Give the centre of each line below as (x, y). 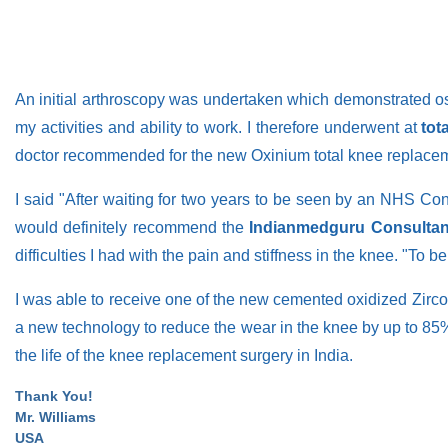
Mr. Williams (55, 416)
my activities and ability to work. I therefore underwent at (218, 127)
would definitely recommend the (132, 227)
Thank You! (54, 395)
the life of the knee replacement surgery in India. (184, 355)
